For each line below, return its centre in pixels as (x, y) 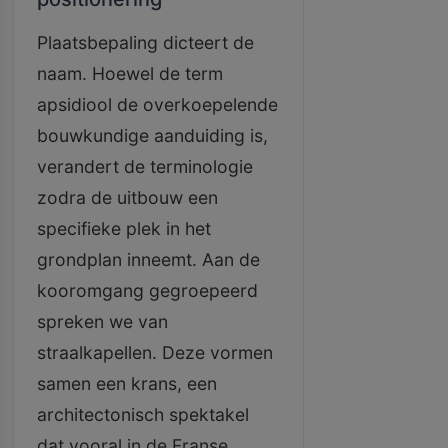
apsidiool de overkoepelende (157, 104)
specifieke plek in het (124, 228)
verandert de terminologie (145, 166)
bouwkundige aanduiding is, (152, 135)
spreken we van (102, 321)
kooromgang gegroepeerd (147, 290)
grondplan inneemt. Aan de (148, 259)
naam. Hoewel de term (130, 73)
